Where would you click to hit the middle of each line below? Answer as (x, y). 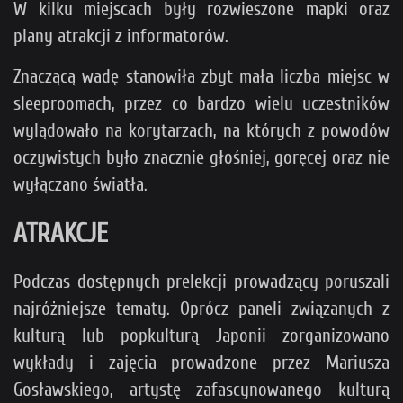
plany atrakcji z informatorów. (121, 36)
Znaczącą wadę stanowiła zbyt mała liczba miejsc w (201, 76)
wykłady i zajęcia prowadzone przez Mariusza (201, 363)
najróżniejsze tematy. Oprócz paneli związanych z (201, 309)
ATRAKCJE (61, 233)
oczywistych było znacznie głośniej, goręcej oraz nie (201, 157)
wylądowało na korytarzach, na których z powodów (201, 130)
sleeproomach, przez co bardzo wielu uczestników (201, 103)
